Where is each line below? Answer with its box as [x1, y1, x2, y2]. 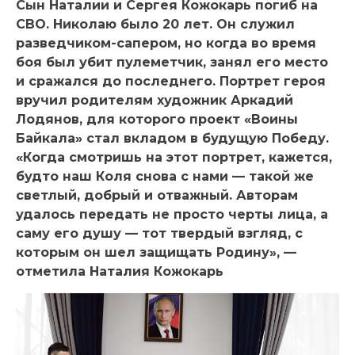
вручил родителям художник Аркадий [16, 92, 293, 108]
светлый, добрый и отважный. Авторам [16, 187, 298, 203]
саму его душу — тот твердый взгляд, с [16, 225, 303, 241]
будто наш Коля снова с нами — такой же [16, 168, 314, 184]
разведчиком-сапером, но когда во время [16, 35, 316, 51]
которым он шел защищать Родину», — [16, 244, 296, 260]
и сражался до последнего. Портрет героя [16, 73, 326, 89]
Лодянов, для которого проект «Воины [16, 111, 298, 127]
